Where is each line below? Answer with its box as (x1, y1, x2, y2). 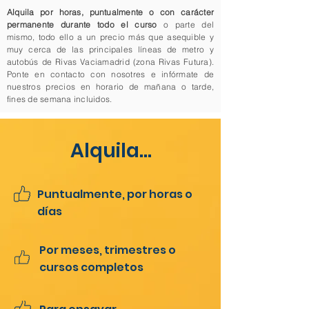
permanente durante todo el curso (7, 19, 157, 30)
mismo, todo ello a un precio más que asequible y (7, 32, 214, 42)
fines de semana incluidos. (7, 94, 112, 104)
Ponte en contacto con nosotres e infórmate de (7, 69, 214, 79)
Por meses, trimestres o (39, 242, 176, 258)
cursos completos (39, 259, 143, 275)
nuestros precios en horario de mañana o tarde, (7, 81, 214, 92)
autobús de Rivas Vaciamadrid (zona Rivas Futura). (7, 57, 214, 67)
